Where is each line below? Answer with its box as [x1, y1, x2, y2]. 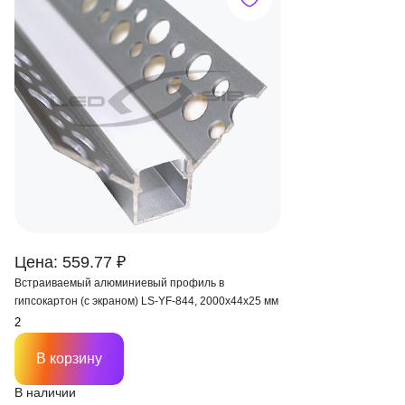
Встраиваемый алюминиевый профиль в [14, 277, 224, 289]
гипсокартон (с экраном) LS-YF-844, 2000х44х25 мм [14, 295, 278, 307]
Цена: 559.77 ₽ [14, 253, 126, 271]
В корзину [36, 351, 102, 366]
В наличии [14, 385, 76, 400]
